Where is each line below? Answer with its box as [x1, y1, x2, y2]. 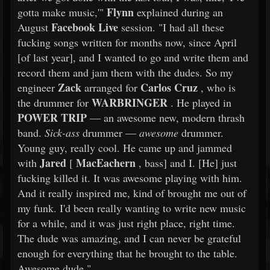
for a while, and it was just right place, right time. [17, 216, 235, 230]
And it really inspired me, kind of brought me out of [17, 186, 246, 200]
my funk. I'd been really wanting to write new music [17, 201, 246, 215]
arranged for [81, 80, 140, 95]
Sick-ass [45, 125, 80, 140]
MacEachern [73, 155, 136, 171]
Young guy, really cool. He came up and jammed [17, 140, 232, 155]
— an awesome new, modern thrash [87, 110, 245, 125]
